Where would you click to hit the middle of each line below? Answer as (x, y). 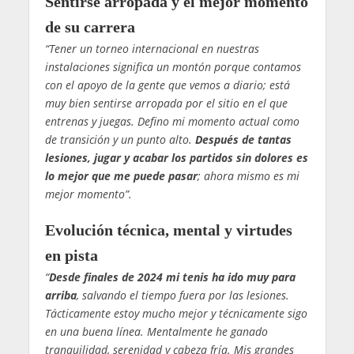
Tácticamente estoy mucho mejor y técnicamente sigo (176, 314)
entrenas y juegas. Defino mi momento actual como (172, 122)
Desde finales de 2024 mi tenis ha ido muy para (172, 277)
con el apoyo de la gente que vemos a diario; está (167, 85)
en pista (71, 256)
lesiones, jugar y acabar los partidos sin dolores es (176, 158)
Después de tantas (243, 140)
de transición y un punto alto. (120, 140)
